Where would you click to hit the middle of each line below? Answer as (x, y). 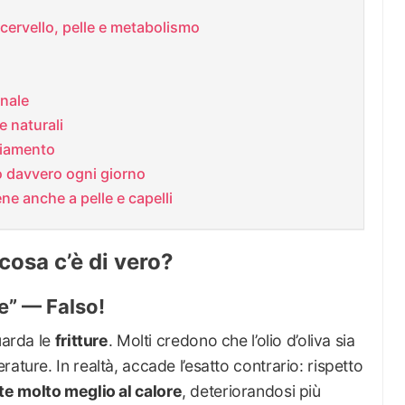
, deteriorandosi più (251, 391)
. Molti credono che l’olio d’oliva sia (231, 341)
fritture (81, 341)
